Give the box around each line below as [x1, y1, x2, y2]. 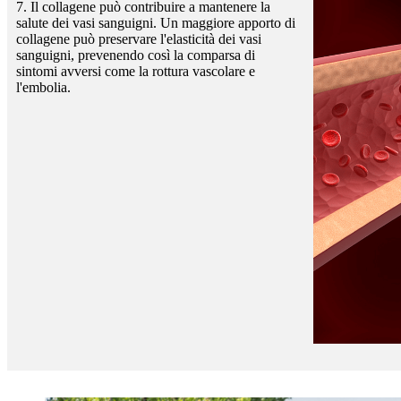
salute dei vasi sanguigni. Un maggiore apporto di [16, 15, 295, 31]
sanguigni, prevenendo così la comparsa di [16, 47, 255, 64]
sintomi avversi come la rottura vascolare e [16, 64, 255, 80]
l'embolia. [16, 80, 71, 96]
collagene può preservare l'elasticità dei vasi [16, 31, 261, 47]
